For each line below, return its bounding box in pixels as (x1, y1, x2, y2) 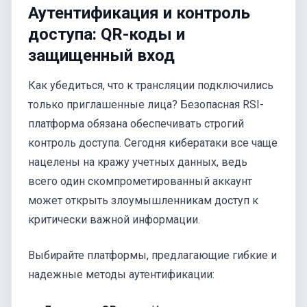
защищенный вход (28, 45, 175, 65)
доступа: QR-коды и (28, 24, 185, 44)
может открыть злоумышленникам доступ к (28, 194, 258, 208)
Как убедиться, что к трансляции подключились (28, 79, 273, 93)
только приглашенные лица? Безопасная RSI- (28, 98, 264, 112)
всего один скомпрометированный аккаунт (28, 175, 252, 188)
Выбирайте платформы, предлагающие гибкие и (28, 249, 277, 262)
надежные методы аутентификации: (28, 268, 214, 282)
